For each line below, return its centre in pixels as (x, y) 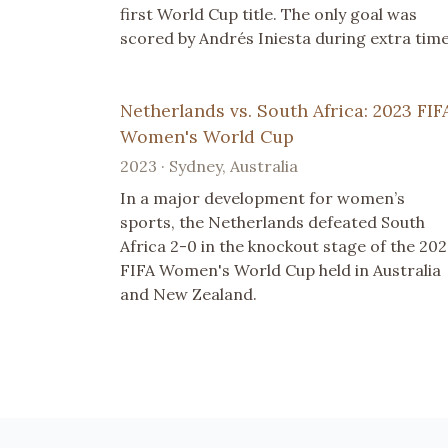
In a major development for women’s (262, 197)
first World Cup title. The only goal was (268, 13)
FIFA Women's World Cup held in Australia (280, 269)
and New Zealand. (188, 293)
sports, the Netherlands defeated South (272, 221)
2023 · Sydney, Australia (209, 165)
